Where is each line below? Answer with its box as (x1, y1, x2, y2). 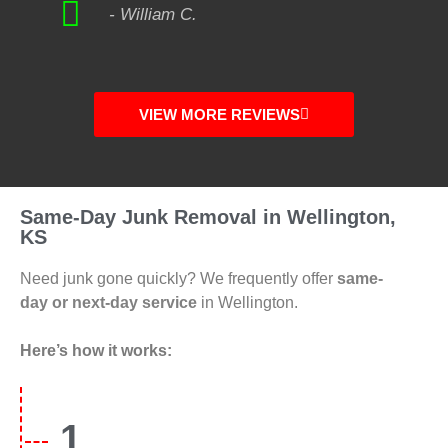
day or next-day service (20, 294, 197, 312)
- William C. (108, 5, 197, 25)
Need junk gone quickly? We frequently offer (20, 270, 337, 288)
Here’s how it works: (20, 342, 172, 360)
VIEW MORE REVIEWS (139, 106, 300, 124)
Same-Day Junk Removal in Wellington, (20, 206, 396, 229)
